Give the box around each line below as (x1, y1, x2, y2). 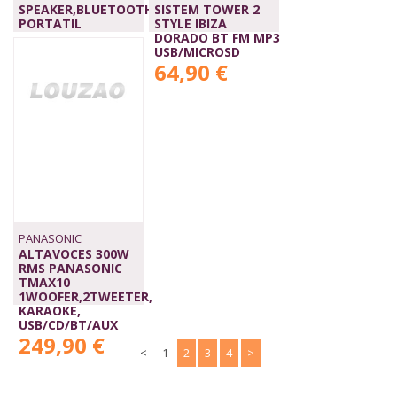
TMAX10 (18, 274, 70, 291)
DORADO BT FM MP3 (153, 29, 280, 46)
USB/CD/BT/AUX (18, 316, 118, 333)
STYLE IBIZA (153, 15, 227, 32)
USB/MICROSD (153, 43, 240, 60)
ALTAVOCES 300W (18, 245, 129, 262)
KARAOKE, (18, 302, 81, 319)
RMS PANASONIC (18, 260, 122, 276)
